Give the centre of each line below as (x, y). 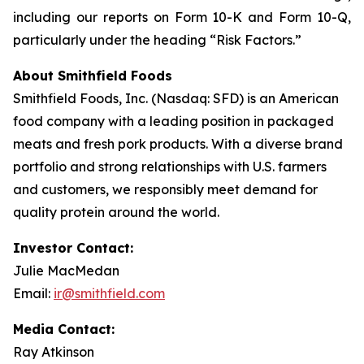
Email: (33, 293)
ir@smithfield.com (109, 293)
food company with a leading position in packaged (173, 121)
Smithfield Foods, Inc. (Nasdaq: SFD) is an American (176, 98)
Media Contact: (64, 329)
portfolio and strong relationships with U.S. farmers (170, 167)
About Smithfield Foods (93, 76)
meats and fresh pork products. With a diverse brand (178, 144)
